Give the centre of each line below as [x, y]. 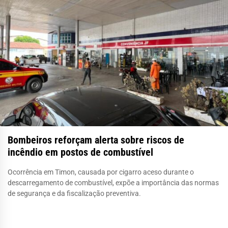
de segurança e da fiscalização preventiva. [74, 193]
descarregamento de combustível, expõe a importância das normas [113, 182]
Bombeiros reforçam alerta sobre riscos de [96, 140]
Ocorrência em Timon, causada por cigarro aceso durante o [101, 172]
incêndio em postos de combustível [80, 152]
